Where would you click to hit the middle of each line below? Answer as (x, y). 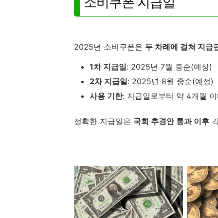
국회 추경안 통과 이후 (171, 121)
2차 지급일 (109, 81)
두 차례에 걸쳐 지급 (179, 46)
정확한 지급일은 (104, 121)
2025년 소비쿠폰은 (109, 46)
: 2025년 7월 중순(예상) (169, 66)
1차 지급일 (108, 66)
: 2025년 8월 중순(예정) (171, 81)
